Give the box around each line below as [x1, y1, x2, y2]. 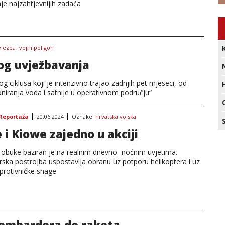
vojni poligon [19, 44, 54, 51]
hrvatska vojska [95, 113, 136, 120]
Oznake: [72, 113, 95, 120]
